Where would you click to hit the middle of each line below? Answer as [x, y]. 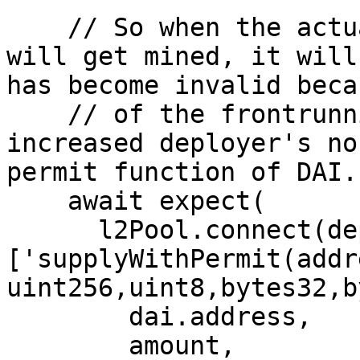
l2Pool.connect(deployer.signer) [52, 230]
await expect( [37, 201]
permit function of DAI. [182, 172]
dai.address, [67, 317]
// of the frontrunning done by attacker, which [37, 114]
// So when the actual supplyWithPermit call [37, 27]
